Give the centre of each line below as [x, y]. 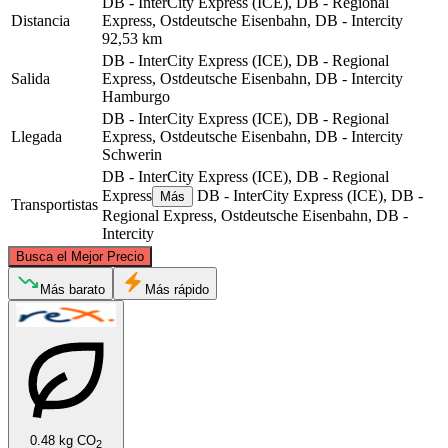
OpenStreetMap [320, 240]
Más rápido [177, 289]
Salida [30, 78]
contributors [376, 240]
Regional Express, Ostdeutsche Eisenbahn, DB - [255, 215]
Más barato [72, 289]
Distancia [40, 20]
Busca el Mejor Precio [80, 256]
